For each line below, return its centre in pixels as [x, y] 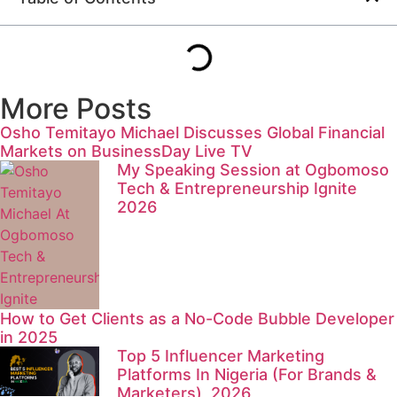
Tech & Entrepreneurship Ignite [237, 189]
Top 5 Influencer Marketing [221, 356]
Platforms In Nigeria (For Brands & [247, 375]
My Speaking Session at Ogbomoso [253, 170]
